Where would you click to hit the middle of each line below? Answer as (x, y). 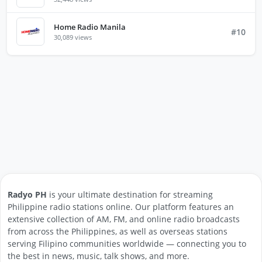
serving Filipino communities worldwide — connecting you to (127, 244)
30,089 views (73, 37)
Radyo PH (27, 194)
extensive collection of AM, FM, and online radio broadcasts (124, 219)
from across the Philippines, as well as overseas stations (118, 231)
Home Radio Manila (90, 27)
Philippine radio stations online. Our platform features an (121, 207)
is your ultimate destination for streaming (130, 194)
